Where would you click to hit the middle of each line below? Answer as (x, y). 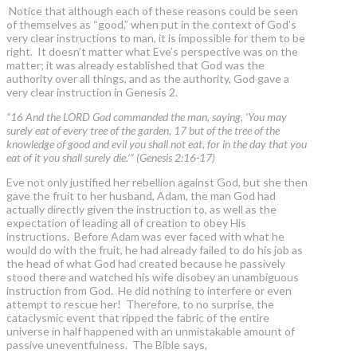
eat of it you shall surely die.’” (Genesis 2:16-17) (111, 158)
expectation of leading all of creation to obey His (126, 223)
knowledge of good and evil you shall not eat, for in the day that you (157, 144)
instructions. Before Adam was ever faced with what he (145, 237)
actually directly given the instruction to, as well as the (141, 210)
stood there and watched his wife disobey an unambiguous (153, 277)
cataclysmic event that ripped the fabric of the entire (138, 318)
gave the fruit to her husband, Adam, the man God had (141, 196)
